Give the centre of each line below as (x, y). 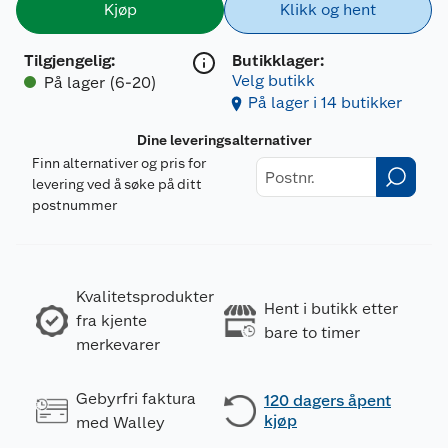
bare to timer (312, 333)
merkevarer (118, 345)
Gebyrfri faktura (136, 399)
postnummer (74, 205)
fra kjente (111, 321)
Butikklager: (278, 61)
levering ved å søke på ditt (117, 184)
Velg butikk (273, 81)
